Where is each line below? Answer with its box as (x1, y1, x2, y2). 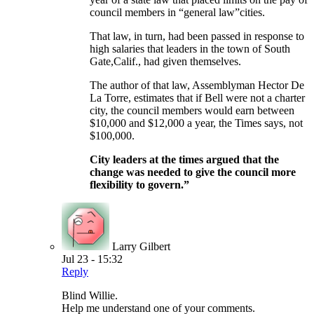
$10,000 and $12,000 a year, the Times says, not (90, 117, 303, 130)
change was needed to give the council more (90, 166, 296, 179)
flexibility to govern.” (90, 179, 189, 191)
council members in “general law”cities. (90, 6, 265, 19)
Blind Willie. (62, 289, 118, 302)
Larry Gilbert (112, 240, 170, 253)
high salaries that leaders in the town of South (90, 43, 290, 55)
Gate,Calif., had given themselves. (90, 55, 241, 68)
